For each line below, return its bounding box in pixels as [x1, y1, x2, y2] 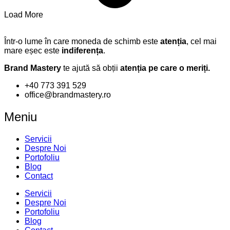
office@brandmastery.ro [25, 90, 111, 100]
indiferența [62, 46, 103, 55]
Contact [25, 171, 53, 181]
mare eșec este [4, 46, 62, 55]
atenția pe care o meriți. [120, 64, 210, 73]
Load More [4, 10, 43, 20]
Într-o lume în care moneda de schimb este [4, 37, 160, 46]
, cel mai [186, 37, 217, 46]
